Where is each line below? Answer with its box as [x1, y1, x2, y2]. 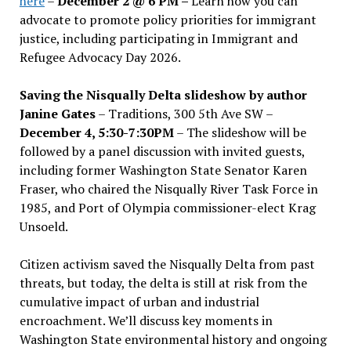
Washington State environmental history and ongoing [19, 330, 327, 348]
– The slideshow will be [173, 123, 306, 141]
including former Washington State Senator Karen [19, 161, 307, 179]
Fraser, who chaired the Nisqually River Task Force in [19, 179, 318, 197]
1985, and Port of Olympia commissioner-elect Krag [19, 198, 316, 216]
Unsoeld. [19, 217, 68, 235]
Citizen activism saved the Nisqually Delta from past [19, 255, 315, 273]
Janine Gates [19, 104, 96, 122]
